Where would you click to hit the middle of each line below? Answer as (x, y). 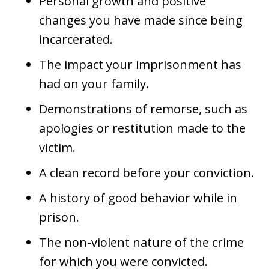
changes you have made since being (141, 20)
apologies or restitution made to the (142, 128)
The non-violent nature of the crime (141, 242)
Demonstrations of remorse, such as (143, 109)
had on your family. (94, 83)
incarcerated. (76, 39)
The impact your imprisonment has (140, 64)
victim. (57, 147)
